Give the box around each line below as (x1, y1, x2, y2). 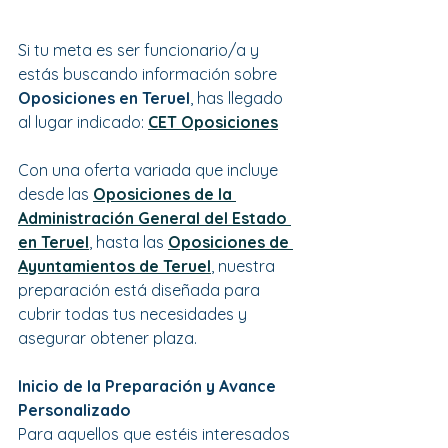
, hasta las (89, 231, 168, 252)
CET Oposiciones (148, 111, 278, 132)
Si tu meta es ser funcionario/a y (18, 39, 263, 60)
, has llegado (190, 87, 287, 108)
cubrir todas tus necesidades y (18, 303, 251, 324)
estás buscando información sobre (18, 63, 281, 84)
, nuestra (211, 255, 279, 276)
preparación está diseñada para (18, 279, 264, 300)
